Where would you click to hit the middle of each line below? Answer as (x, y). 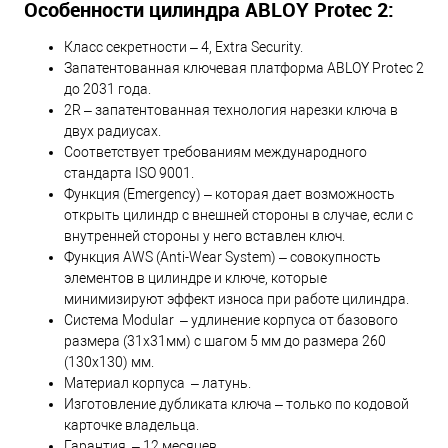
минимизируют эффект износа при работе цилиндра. (236, 298)
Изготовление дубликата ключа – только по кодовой (236, 403)
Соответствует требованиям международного (215, 151)
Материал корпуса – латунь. (157, 382)
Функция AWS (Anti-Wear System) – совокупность (222, 256)
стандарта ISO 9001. (129, 172)
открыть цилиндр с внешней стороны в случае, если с (238, 214)
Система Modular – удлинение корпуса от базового (231, 319)
